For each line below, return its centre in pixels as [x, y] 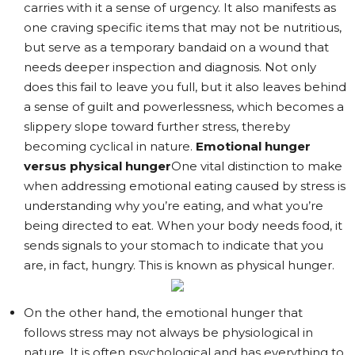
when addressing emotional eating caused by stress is [185, 186]
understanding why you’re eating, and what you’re [174, 206]
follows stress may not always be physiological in [168, 332]
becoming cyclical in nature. [110, 146]
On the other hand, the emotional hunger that [163, 313]
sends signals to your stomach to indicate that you [174, 245]
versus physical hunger [97, 166]
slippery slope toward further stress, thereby [157, 126]
